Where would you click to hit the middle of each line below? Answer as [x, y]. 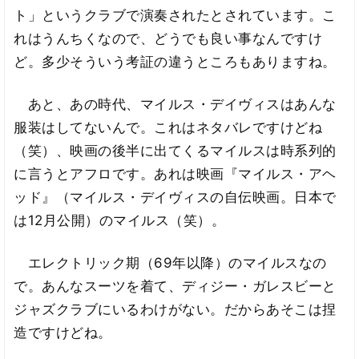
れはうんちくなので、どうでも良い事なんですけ [168, 39]
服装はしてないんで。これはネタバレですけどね [168, 127]
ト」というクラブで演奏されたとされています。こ [175, 16]
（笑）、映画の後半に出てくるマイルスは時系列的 [175, 150]
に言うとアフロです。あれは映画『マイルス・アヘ [175, 173]
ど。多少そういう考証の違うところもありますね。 [175, 62]
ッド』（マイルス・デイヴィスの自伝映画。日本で [175, 197]
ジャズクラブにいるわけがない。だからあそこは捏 [175, 309]
